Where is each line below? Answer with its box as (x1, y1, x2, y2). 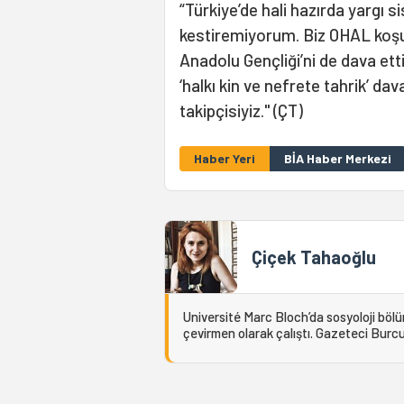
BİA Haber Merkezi (284, 151, 391, 166)
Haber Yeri (194, 151, 255, 166)
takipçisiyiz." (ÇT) (179, 100, 303, 121)
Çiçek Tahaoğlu (252, 246, 376, 268)
